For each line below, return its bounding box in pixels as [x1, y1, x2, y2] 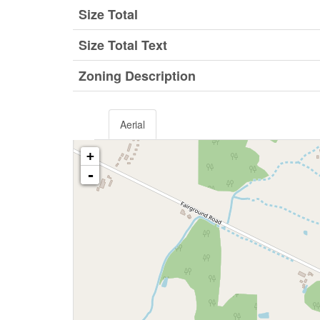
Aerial [120, 117, 145, 132]
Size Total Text [79, 36, 167, 55]
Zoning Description [79, 66, 196, 86]
